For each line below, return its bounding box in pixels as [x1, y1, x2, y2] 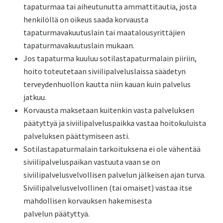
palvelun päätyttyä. [23, 209, 90, 219]
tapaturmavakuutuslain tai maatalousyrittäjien [23, 27, 186, 37]
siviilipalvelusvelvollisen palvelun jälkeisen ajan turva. [23, 170, 206, 180]
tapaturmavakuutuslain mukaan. [23, 40, 135, 50]
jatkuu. [23, 92, 47, 102]
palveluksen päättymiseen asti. [23, 131, 130, 141]
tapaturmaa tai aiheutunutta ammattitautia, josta [23, 1, 197, 11]
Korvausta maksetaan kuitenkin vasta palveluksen [23, 105, 195, 115]
